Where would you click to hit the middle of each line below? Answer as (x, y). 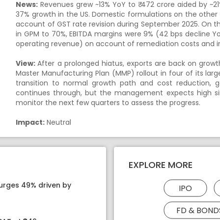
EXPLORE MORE (161, 165)
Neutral (58, 122)
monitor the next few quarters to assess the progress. (109, 103)
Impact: (30, 122)
